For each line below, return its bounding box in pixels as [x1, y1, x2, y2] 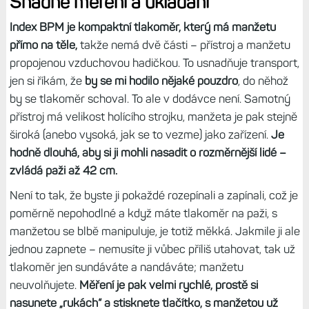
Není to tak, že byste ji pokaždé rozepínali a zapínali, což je [9, 188, 298, 202]
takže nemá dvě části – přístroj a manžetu [77, 37, 290, 52]
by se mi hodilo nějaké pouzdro [84, 73, 238, 88]
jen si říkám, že [9, 73, 85, 88]
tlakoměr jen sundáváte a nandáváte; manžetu [9, 259, 243, 274]
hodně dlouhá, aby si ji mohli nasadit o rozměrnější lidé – [9, 145, 286, 159]
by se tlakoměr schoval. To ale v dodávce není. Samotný [9, 91, 290, 106]
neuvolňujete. [9, 277, 79, 292]
